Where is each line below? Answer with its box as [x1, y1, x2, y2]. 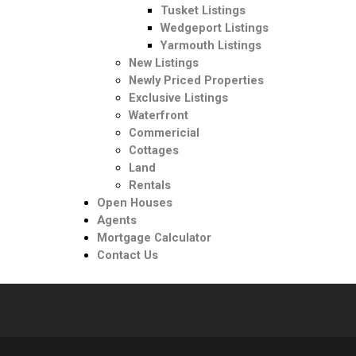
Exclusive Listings [129, 91, 228, 105]
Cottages [129, 143, 179, 157]
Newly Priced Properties [129, 73, 264, 87]
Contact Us [97, 248, 158, 262]
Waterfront [129, 108, 188, 122]
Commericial [129, 126, 199, 140]
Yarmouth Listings [161, 38, 261, 52]
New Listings [129, 56, 199, 70]
